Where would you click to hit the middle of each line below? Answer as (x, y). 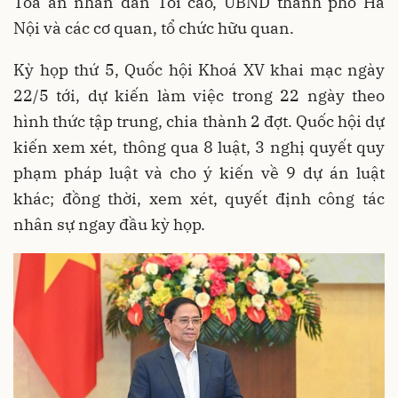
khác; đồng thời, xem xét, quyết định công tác (199, 198)
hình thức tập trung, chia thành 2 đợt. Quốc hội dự (199, 121)
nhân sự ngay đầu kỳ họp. (109, 224)
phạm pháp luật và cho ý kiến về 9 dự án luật (199, 172)
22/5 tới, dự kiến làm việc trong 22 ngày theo (199, 95)
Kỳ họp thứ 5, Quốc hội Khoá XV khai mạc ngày (199, 69)
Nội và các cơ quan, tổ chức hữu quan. (154, 28)
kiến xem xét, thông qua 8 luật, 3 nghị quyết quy (199, 147)
